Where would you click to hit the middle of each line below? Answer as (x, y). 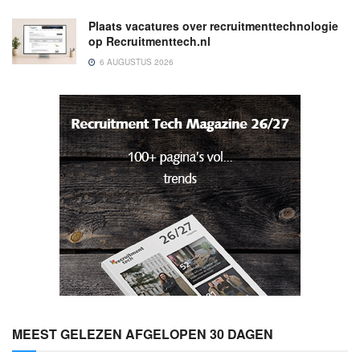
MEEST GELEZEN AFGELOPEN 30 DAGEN (143, 334)
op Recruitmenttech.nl (149, 41)
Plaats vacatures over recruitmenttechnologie (213, 26)
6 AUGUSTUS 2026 (135, 62)
